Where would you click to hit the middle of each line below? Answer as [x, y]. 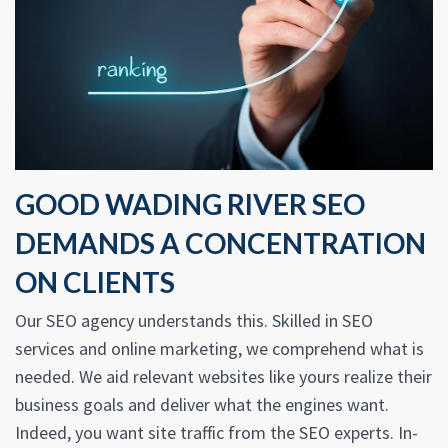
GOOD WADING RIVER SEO [190, 204]
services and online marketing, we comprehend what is [219, 349]
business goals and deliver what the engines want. [202, 405]
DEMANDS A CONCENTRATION [220, 243]
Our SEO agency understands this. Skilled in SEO [194, 321]
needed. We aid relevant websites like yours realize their [223, 377]
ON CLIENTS [95, 282]
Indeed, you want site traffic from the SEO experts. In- [216, 433]
